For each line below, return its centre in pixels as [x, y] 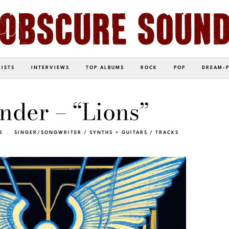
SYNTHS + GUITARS [119, 132]
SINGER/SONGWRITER [48, 132]
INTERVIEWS [50, 67]
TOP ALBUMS [105, 67]
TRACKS [167, 132]
